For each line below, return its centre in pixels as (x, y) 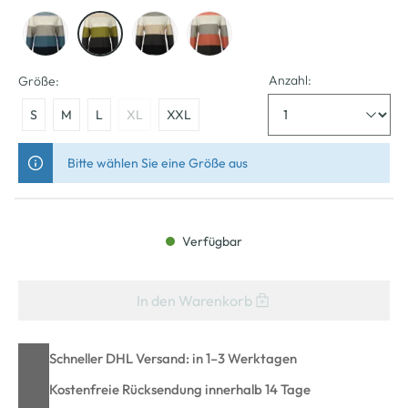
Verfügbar (211, 241)
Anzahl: (291, 80)
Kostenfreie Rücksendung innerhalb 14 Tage (180, 389)
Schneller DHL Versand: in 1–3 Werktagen (173, 358)
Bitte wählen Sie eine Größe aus (158, 163)
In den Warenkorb (194, 300)
